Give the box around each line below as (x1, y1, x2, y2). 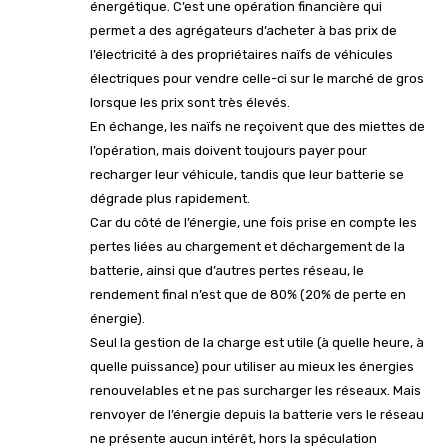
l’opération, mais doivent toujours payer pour (90, 142, 367, 158)
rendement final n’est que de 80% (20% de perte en (90, 286, 406, 302)
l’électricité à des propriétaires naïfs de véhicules (90, 46, 393, 62)
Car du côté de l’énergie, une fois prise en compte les (90, 214, 417, 230)
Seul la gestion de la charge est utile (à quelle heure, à (90, 334, 424, 350)
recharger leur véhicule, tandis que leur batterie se (90, 166, 404, 182)
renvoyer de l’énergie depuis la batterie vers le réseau (90, 406, 424, 422)
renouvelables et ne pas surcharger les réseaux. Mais (90, 382, 421, 398)
